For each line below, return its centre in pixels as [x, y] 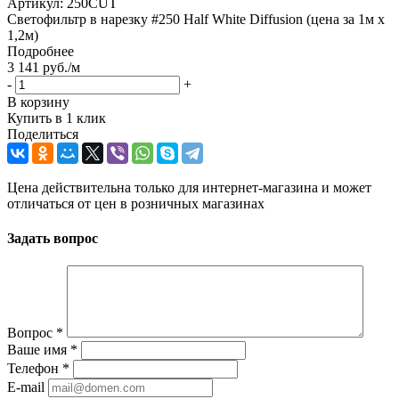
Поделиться [43, 134]
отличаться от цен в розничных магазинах [136, 203]
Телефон [35, 369]
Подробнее [41, 51]
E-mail [26, 387]
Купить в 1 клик [57, 118]
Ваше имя [39, 350]
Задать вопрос [53, 239]
